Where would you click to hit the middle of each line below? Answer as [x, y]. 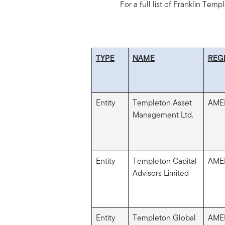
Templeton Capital [164, 161]
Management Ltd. [163, 115]
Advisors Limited [160, 173]
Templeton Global [164, 217]
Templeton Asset [162, 102]
